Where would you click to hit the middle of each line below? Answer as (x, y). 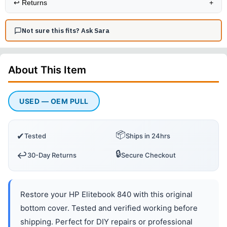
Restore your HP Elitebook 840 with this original (106, 195)
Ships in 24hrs (148, 136)
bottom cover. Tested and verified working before (109, 208)
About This (36, 70)
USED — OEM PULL (54, 101)
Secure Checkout (148, 155)
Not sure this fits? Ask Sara (65, 30)
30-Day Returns (52, 155)
